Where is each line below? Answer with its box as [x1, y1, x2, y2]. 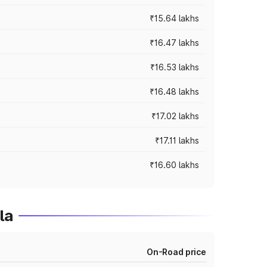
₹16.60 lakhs [150, 160, 199, 170]
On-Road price [146, 247, 206, 257]
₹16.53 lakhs [150, 62, 199, 72]
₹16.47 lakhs [150, 38, 199, 48]
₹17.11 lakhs [155, 135, 199, 145]
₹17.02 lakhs [151, 111, 199, 121]
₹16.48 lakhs [150, 86, 199, 97]
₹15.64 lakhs [150, 13, 199, 23]
